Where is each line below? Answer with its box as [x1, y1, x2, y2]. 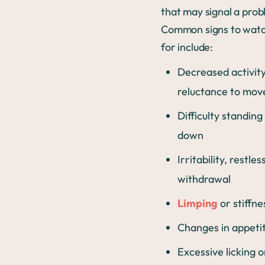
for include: [161, 40, 214, 54]
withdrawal [177, 172, 231, 186]
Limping [177, 196, 218, 211]
